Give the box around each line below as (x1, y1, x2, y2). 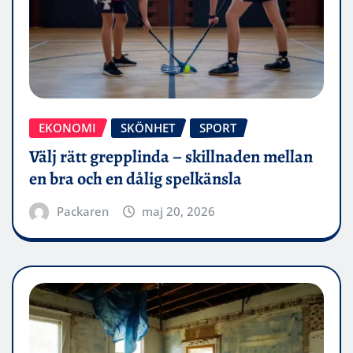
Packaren (56, 203, 109, 219)
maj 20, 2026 (142, 203, 216, 219)
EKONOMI (39, 120, 96, 136)
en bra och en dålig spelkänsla (29, 166, 242, 191)
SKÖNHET (121, 120, 175, 136)
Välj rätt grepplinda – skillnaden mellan (29, 144, 313, 169)
